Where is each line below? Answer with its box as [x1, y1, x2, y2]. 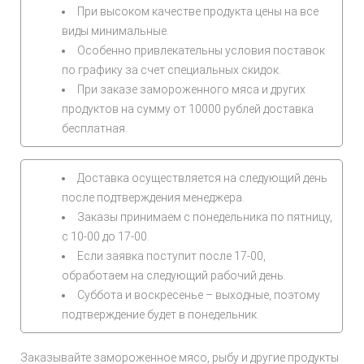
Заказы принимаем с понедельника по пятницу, [77, 210, 332, 223]
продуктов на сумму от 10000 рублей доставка [62, 102, 314, 115]
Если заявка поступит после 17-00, [77, 249, 266, 262]
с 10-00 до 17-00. [62, 230, 149, 243]
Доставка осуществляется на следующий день [77, 171, 327, 184]
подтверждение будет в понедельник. [62, 308, 259, 321]
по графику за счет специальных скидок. [62, 63, 281, 76]
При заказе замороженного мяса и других [77, 83, 305, 96]
